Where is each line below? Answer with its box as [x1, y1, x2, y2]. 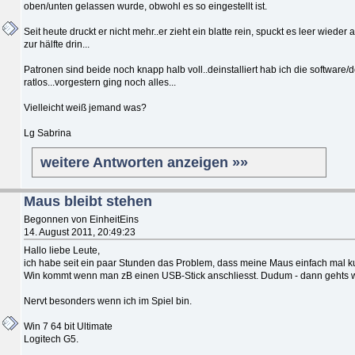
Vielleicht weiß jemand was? [24, 101, 147, 113]
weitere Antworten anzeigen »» [40, 154, 248, 170]
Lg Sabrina [24, 127, 71, 139]
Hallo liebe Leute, [24, 244, 100, 256]
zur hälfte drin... [24, 38, 90, 50]
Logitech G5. [24, 333, 78, 345]
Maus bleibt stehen [24, 193, 152, 209]
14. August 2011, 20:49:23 [24, 226, 136, 238]
